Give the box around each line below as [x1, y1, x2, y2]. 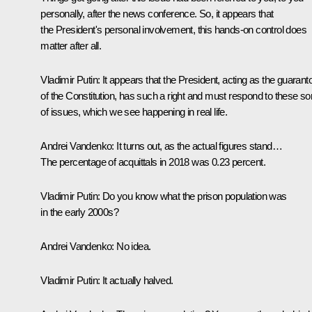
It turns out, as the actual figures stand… [114, 139, 282, 152]
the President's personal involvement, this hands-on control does [40, 23, 306, 36]
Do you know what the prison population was [102, 189, 287, 202]
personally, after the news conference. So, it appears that [40, 7, 274, 19]
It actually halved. [102, 274, 173, 286]
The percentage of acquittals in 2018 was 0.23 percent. [40, 155, 265, 168]
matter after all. [40, 39, 102, 52]
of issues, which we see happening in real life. [40, 105, 228, 118]
